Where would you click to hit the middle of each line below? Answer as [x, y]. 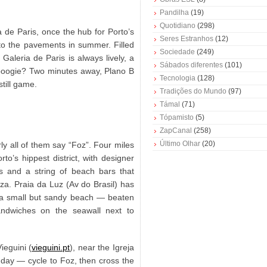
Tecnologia [178, 78]
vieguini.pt [51, 247]
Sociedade [177, 52]
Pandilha [174, 13]
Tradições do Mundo [193, 91]
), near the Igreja [102, 247]
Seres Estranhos [187, 39]
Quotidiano [178, 26]
